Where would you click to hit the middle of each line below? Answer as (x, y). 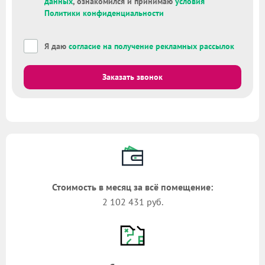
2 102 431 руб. (132, 202)
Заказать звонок (132, 77)
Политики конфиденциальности (104, 13)
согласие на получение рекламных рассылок (151, 46)
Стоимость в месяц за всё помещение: (132, 187)
